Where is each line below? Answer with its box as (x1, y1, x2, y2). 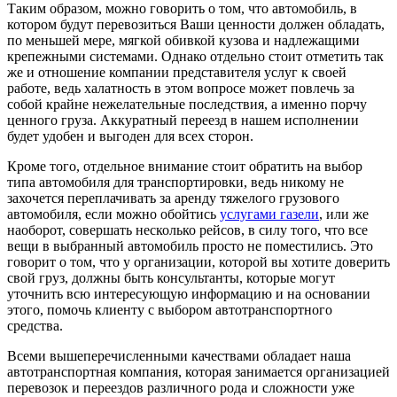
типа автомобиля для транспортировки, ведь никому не (7, 175, 344, 191)
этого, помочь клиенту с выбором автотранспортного (7, 302, 332, 318)
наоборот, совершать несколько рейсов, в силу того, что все (7, 222, 368, 238)
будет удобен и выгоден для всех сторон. (7, 128, 253, 144)
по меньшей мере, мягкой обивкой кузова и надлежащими (7, 33, 360, 49)
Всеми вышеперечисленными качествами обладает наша (7, 348, 351, 364)
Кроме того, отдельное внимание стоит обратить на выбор (7, 159, 362, 175)
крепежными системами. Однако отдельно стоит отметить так (7, 49, 384, 65)
